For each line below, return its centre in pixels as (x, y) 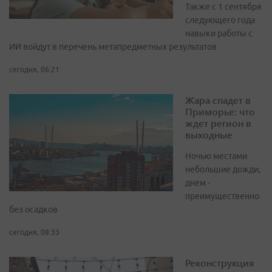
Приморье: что (220, 112)
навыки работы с (219, 34)
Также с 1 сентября (223, 7)
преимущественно (222, 196)
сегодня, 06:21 (34, 70)
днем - (198, 183)
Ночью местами (216, 156)
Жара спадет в (218, 100)
